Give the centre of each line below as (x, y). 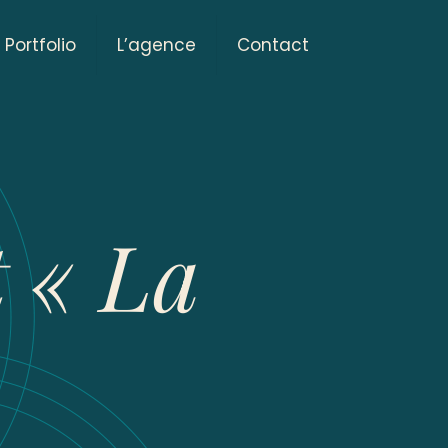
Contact (273, 45)
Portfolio (40, 45)
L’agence (156, 45)
